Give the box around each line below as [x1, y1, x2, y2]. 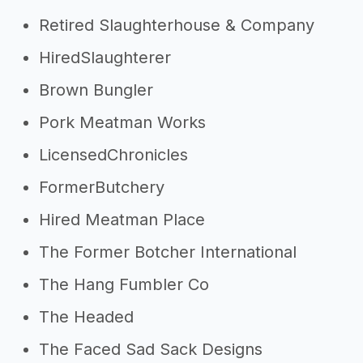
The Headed [39, 307, 134, 327]
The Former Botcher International [39, 242, 297, 262]
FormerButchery [39, 177, 164, 197]
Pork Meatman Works [39, 113, 206, 132]
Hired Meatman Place [39, 210, 205, 229]
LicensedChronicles [39, 145, 188, 164]
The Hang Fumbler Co [39, 275, 209, 294]
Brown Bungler [39, 80, 153, 100]
